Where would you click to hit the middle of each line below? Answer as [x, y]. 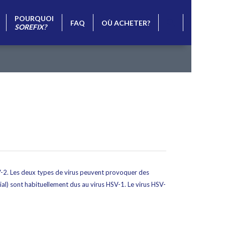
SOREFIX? [31, 27]
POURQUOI [34, 18]
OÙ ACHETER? [126, 23]
